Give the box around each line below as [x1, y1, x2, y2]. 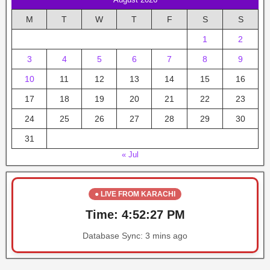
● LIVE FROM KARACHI [95, 190, 175, 198]
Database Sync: [83, 231, 145, 240]
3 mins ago [145, 231, 187, 240]
